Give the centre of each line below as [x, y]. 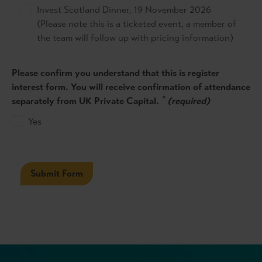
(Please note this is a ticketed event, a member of [137, 24]
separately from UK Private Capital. [87, 101]
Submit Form [57, 173]
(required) [189, 101]
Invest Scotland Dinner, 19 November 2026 [124, 10]
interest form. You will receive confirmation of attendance [131, 87]
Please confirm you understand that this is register [116, 73]
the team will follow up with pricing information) [135, 38]
